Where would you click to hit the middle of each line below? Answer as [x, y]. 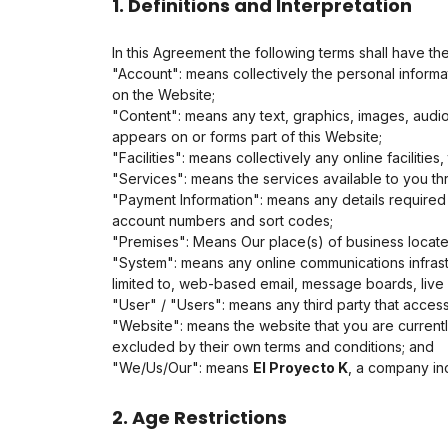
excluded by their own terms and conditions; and [273, 346]
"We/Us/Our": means [182, 367]
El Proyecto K [300, 367]
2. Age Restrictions [199, 417]
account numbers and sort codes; [222, 220]
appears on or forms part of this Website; [247, 136]
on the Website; [163, 94]
